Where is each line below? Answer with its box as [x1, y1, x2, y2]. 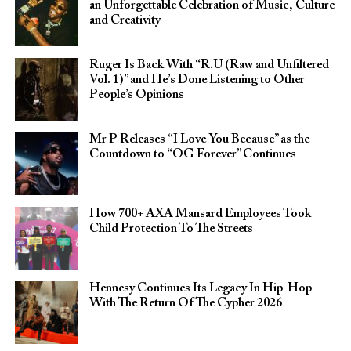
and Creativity [89, 14, 161, 27]
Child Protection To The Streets [89, 223, 253, 235]
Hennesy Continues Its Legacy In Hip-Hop [89, 282, 312, 295]
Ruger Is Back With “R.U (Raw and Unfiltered [89, 59, 329, 71]
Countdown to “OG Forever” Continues [89, 148, 296, 161]
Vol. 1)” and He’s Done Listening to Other [89, 74, 305, 86]
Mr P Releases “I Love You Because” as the [89, 133, 309, 146]
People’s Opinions [89, 89, 184, 101]
